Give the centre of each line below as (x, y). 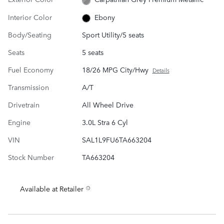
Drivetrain (24, 105)
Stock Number (31, 157)
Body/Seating (30, 35)
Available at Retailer (52, 189)
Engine (19, 122)
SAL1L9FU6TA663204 (116, 140)
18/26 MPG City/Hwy (115, 70)
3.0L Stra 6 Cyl (105, 122)
